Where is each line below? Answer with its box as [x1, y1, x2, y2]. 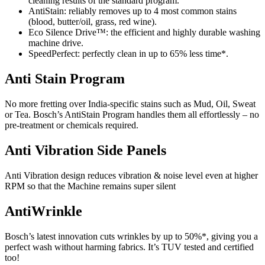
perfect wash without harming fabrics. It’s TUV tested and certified [5, 241, 254, 252]
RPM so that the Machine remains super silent [5, 181, 176, 192]
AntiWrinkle [5, 203, 82, 219]
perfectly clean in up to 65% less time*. [82, 49, 228, 59]
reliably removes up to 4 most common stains [69, 6, 237, 17]
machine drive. [28, 38, 83, 49]
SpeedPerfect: [28, 49, 80, 59]
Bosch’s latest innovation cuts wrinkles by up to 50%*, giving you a [5, 231, 258, 241]
